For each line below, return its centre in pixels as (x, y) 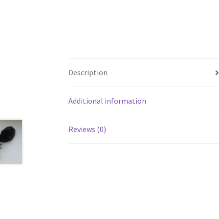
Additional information (108, 101)
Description (88, 73)
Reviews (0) (88, 129)
